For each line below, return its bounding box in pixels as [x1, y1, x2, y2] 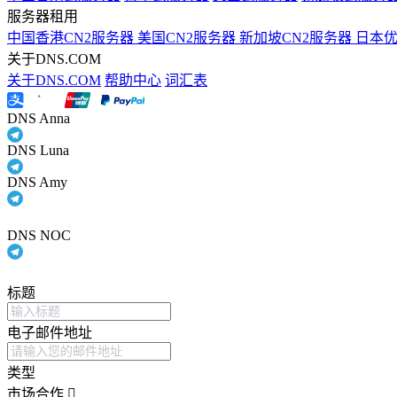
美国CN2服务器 [137, 30, 239, 46]
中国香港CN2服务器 [7, 30, 137, 46]
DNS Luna [7, 143, 69, 159]
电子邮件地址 [7, 325, 92, 341]
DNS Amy [7, 175, 67, 191]
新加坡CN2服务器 [239, 30, 355, 46]
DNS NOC [7, 228, 71, 244]
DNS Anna [7, 111, 70, 127]
